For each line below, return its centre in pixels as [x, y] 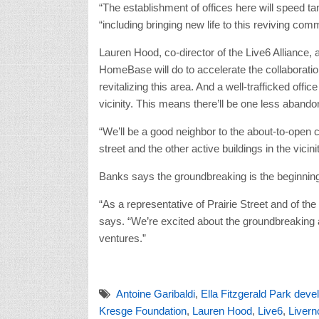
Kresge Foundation [142, 310]
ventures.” [122, 238]
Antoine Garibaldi [155, 293]
